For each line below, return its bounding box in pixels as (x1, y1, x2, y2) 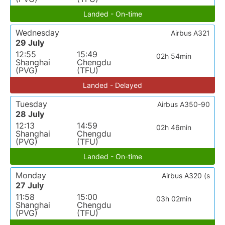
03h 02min (156, 194, 191, 203)
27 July (16, 180, 44, 191)
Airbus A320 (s (162, 171, 210, 180)
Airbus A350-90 (157, 100, 210, 109)
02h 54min (156, 52, 191, 61)
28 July (16, 109, 44, 120)
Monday (16, 170, 46, 181)
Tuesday (16, 99, 47, 109)
